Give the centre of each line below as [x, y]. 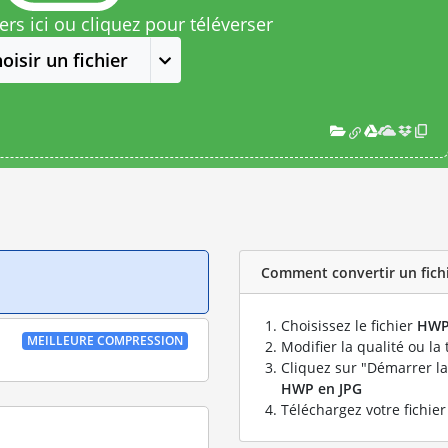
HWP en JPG [321, 388]
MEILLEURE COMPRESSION [105, 340]
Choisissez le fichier [349, 325]
